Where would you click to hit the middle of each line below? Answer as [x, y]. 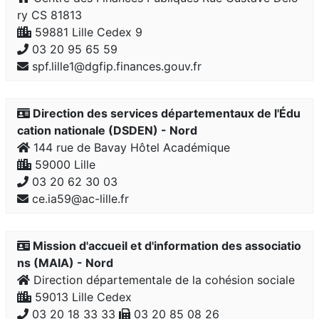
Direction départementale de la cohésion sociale [162, 280]
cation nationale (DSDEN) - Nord [107, 130]
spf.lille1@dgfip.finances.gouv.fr [115, 66]
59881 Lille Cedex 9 [87, 32]
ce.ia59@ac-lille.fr [79, 199]
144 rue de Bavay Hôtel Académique [130, 147]
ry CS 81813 [49, 15]
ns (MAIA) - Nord [65, 263]
